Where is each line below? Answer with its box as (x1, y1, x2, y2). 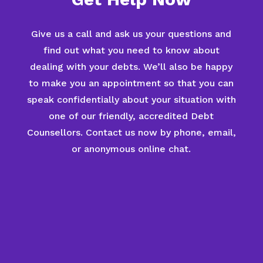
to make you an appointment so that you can (29, 77, 234, 89)
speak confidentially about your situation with (26, 93, 236, 105)
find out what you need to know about (43, 44, 220, 56)
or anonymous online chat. (72, 143, 191, 154)
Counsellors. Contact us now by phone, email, (26, 126, 236, 138)
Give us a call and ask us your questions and (31, 28, 232, 39)
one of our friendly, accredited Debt (49, 110, 214, 122)
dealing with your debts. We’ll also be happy (30, 60, 233, 72)
